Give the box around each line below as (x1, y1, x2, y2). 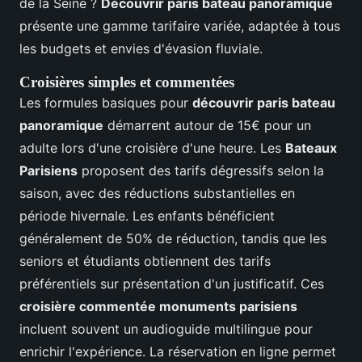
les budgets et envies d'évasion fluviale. (19, 40, 263, 57)
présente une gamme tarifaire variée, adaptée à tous (19, 18, 340, 35)
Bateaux (285, 140, 337, 157)
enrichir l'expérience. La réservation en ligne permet (19, 343, 336, 360)
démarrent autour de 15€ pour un (103, 117, 311, 134)
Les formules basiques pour (19, 95, 192, 112)
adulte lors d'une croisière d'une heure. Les (19, 140, 285, 157)
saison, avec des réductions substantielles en (19, 185, 295, 202)
